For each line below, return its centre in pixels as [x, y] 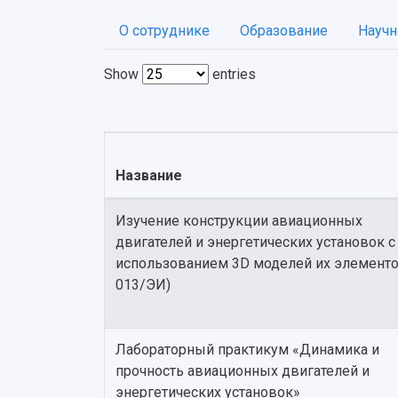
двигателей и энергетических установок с [255, 242]
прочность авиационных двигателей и [243, 371]
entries [232, 74]
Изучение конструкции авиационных [239, 221]
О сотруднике [164, 31]
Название [149, 175]
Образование [284, 31]
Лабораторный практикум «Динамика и [247, 350]
